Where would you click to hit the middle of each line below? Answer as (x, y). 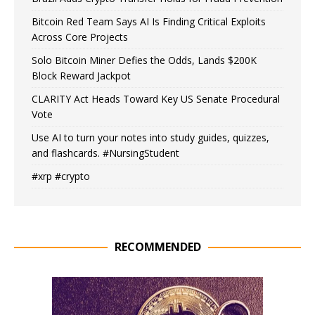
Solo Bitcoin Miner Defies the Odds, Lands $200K (144, 60)
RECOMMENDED (157, 246)
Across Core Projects (80, 37)
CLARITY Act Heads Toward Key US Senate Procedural (156, 98)
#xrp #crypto (61, 176)
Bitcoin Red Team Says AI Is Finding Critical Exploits (149, 21)
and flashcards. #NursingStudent (105, 153)
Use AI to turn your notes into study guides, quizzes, (150, 137)
